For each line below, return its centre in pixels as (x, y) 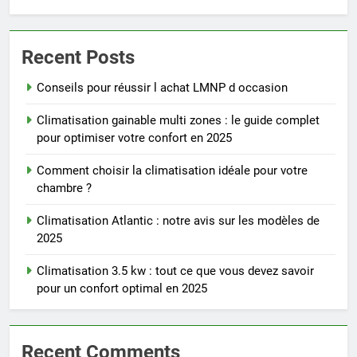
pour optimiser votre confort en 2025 (134, 137)
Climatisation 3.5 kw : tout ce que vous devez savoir (175, 271)
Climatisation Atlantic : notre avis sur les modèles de (178, 220)
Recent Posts (78, 57)
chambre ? (64, 188)
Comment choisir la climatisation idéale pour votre (172, 170)
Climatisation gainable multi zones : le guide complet (178, 120)
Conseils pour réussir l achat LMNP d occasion (162, 87)
